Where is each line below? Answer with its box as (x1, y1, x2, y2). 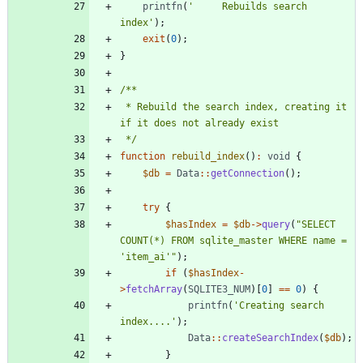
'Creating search (233, 300, 324, 312)
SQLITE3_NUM (188, 284, 250, 296)
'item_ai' (120, 251, 171, 263)
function (120, 151, 165, 163)
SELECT (301, 219, 335, 231)
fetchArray (126, 284, 182, 296)
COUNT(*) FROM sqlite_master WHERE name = (120, 235, 347, 247)
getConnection (211, 168, 284, 180)
